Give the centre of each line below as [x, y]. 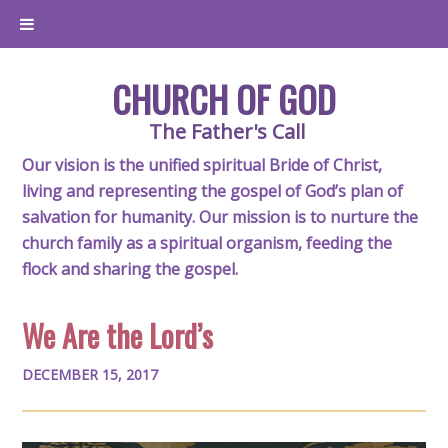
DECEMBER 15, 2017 [90, 374]
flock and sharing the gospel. [130, 269]
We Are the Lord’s [118, 335]
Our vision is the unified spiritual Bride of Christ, [202, 165]
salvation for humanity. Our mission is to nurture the [220, 217]
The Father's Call [226, 131]
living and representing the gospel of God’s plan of [213, 191]
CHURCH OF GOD [224, 98]
